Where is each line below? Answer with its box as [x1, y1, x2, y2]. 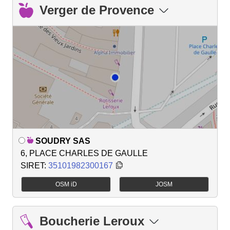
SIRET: [21, 161, 48, 170]
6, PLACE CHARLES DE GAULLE [21, 148, 148, 158]
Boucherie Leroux [40, 214, 144, 228]
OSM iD [55, 181, 77, 188]
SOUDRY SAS [35, 136, 90, 145]
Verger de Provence [40, 3, 154, 17]
